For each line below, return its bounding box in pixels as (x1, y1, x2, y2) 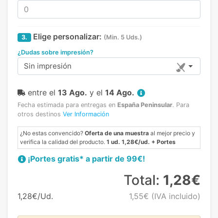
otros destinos (18, 110, 63, 118)
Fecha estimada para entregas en (18, 101, 117, 109)
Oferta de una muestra (85, 129, 149, 137)
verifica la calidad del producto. (20, 138, 107, 146)
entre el (28, 88, 58, 98)
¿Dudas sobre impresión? (18, 49, 93, 56)
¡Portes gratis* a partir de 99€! (28, 154, 145, 164)
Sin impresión (24, 61, 72, 71)
